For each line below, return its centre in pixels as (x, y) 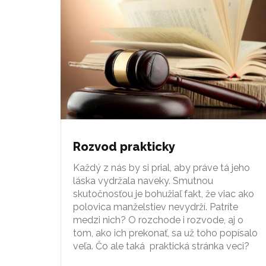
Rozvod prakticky (124, 146)
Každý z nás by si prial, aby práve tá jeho (161, 167)
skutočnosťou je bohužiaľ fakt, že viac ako (164, 194)
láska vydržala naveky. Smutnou (143, 180)
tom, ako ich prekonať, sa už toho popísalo (165, 233)
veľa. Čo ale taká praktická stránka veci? (161, 246)
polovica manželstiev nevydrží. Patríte (156, 207)
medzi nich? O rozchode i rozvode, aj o (158, 220)
